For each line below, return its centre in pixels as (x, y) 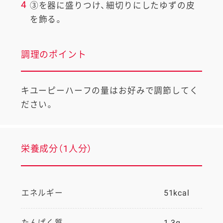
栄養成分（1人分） (56, 149)
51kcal (176, 193)
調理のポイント (54, 54)
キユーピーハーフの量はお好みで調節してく (110, 91)
